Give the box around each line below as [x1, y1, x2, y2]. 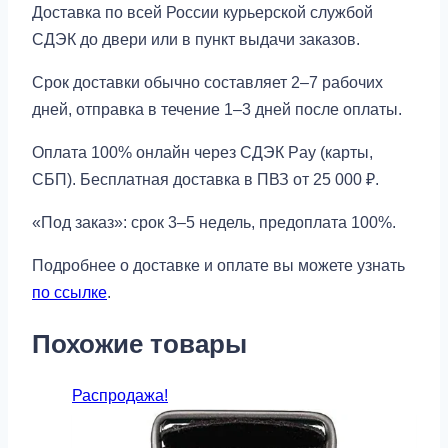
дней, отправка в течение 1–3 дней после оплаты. [32, 100, 402, 118]
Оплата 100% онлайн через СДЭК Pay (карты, [32, 143, 373, 161]
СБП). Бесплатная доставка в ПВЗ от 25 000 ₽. [32, 170, 379, 188]
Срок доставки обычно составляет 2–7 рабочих [32, 73, 383, 91]
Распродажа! [72, 387, 168, 405]
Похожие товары [32, 328, 247, 359]
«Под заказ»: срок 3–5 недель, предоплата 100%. [32, 213, 396, 231]
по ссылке [32, 283, 107, 301]
